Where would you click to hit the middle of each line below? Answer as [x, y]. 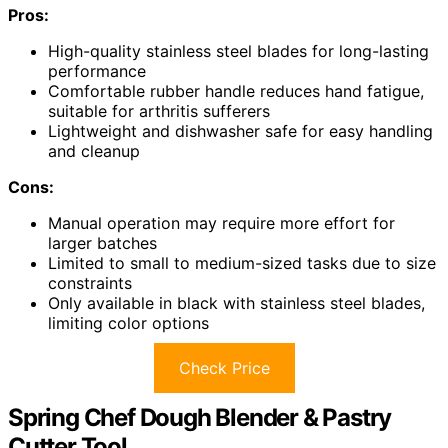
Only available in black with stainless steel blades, [236, 303]
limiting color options [128, 323]
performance [97, 71]
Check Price [224, 368]
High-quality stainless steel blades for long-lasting [238, 51]
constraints [90, 283]
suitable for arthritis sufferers [159, 111]
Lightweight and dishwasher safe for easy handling [240, 131]
